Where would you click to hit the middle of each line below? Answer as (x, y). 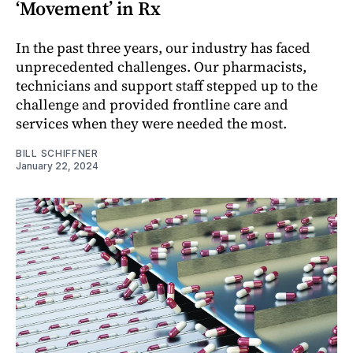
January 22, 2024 (57, 165)
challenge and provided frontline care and (152, 104)
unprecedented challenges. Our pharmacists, (161, 66)
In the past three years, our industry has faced (163, 47)
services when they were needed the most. (151, 123)
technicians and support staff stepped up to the (167, 85)
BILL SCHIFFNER (57, 153)
